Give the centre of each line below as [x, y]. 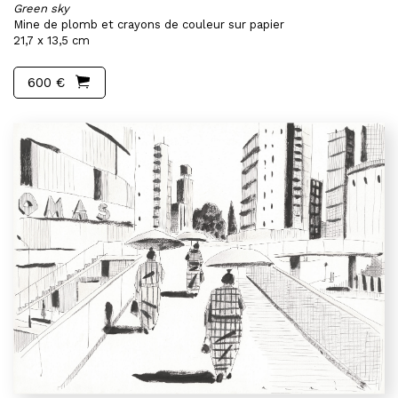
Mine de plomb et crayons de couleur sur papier [149, 24]
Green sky [41, 8]
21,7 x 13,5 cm [52, 40]
